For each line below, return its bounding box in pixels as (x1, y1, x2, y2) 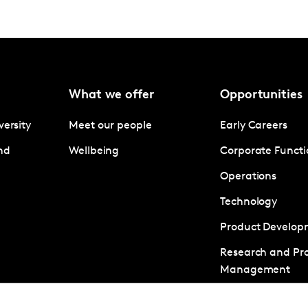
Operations (220, 171, 277, 183)
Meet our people (69, 120, 152, 132)
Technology (220, 197, 278, 208)
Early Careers (220, 120, 287, 132)
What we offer (69, 89, 154, 102)
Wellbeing (69, 146, 120, 157)
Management (220, 265, 291, 276)
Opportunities (220, 89, 302, 102)
